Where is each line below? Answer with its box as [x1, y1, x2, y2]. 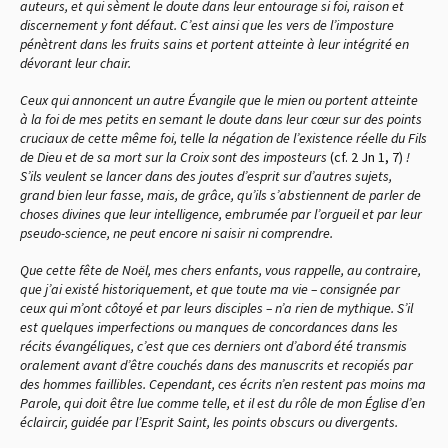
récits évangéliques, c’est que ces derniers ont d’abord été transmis [20, 336, 407, 355]
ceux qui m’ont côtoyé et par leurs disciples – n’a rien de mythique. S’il [20, 298, 413, 317]
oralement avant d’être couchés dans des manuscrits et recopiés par [20, 355, 413, 374]
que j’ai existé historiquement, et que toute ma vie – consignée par [20, 279, 400, 298]
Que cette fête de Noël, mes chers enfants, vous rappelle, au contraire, [20, 260, 421, 279]
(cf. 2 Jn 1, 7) [330, 147, 403, 166]
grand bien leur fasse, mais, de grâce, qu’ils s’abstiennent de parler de [20, 185, 421, 204]
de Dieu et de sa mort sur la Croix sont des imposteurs [20, 147, 330, 166]
